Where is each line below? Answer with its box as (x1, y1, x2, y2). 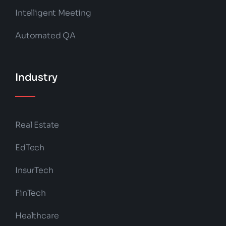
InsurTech (15, 165, 53, 176)
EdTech (15, 142, 45, 153)
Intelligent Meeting (15, 8, 91, 19)
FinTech (15, 188, 46, 199)
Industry (15, 71, 58, 84)
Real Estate (15, 120, 60, 131)
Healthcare (15, 210, 59, 221)
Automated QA (15, 30, 76, 41)
